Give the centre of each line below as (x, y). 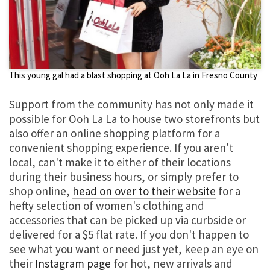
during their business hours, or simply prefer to (124, 177)
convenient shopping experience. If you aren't (121, 148)
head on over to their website (144, 191)
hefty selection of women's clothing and (107, 206)
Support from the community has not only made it (131, 105)
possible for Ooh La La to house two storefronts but (134, 119)
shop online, (41, 191)
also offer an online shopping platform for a (115, 133)
